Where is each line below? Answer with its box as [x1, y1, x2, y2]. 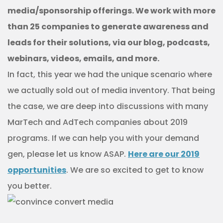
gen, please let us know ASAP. [7, 148, 128, 160]
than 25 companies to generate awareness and [7, 21, 209, 33]
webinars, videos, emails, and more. [7, 53, 159, 65]
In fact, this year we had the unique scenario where [7, 69, 212, 81]
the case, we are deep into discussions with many [7, 101, 208, 112]
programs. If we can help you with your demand [7, 132, 199, 144]
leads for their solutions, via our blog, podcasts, [7, 37, 210, 49]
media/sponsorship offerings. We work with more [7, 5, 216, 17]
